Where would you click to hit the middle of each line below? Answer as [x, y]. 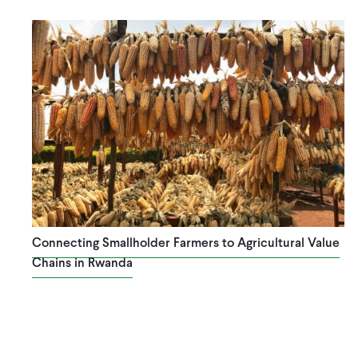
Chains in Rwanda [82, 263]
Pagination [51, 347]
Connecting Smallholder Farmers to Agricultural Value [185, 243]
